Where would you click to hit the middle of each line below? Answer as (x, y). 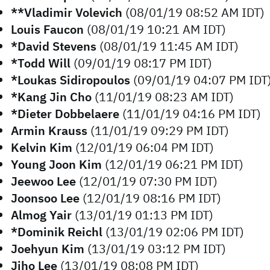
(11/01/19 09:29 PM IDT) (158, 130)
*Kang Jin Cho (51, 97)
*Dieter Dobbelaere (65, 114)
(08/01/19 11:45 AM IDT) (168, 46)
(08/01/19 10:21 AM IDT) (155, 29)
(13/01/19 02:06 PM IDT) (173, 232)
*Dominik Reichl (57, 232)
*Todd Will (41, 63)
